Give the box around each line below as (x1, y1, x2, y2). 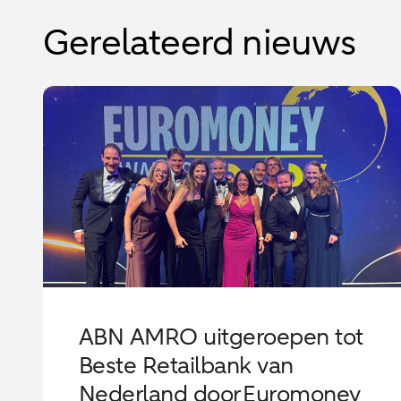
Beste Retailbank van (79, 349, 294, 381)
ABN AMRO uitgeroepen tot (79, 320, 363, 353)
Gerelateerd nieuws (43, 18, 356, 67)
